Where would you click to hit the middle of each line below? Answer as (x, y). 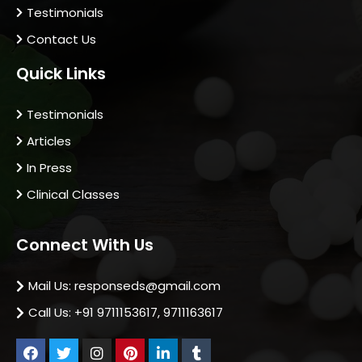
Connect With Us (85, 245)
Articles (49, 141)
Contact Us (61, 40)
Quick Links (61, 74)
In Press (49, 168)
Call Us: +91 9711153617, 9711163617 (126, 313)
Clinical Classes (73, 195)
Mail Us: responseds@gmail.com (124, 286)
